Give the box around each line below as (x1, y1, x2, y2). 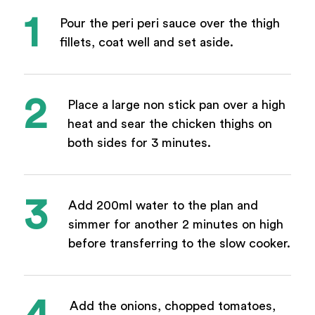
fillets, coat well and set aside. (59, 35, 233, 49)
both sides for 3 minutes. (67, 136, 211, 150)
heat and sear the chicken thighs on (67, 117, 272, 131)
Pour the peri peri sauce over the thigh (59, 16, 280, 30)
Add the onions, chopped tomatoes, (69, 300, 276, 313)
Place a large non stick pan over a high (67, 98, 285, 112)
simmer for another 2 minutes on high (67, 218, 283, 231)
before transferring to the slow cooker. (67, 237, 290, 250)
